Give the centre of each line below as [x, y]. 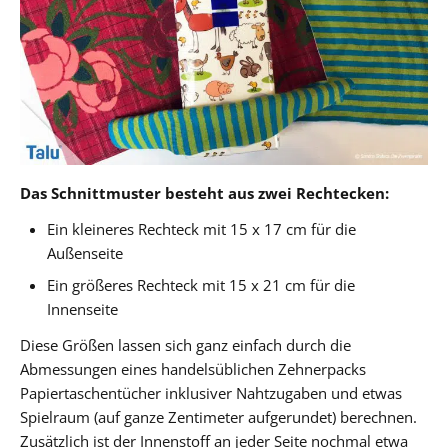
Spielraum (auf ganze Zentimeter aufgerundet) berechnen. [218, 416]
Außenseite [85, 252]
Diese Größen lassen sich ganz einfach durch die [185, 344]
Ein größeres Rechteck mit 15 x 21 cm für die [201, 284]
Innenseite [83, 308]
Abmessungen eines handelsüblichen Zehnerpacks [193, 368]
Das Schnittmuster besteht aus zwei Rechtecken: [204, 192]
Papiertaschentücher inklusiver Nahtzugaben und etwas [211, 392]
